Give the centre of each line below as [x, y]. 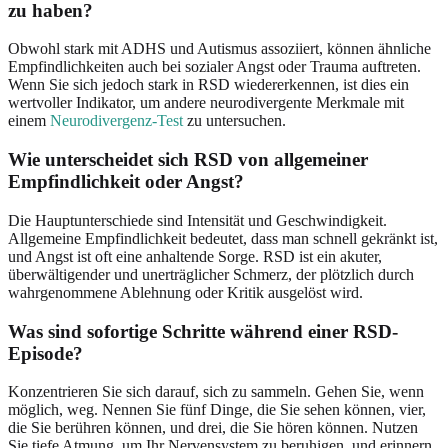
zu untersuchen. [234, 121]
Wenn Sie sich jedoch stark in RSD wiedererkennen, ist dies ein [208, 85]
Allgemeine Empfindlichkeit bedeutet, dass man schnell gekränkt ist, [223, 238]
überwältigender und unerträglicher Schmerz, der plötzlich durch [211, 274]
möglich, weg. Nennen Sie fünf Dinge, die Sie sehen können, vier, [217, 410]
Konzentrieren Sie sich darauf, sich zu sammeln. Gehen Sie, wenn [216, 392]
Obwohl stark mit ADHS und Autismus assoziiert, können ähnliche [219, 49]
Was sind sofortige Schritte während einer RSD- [203, 331]
